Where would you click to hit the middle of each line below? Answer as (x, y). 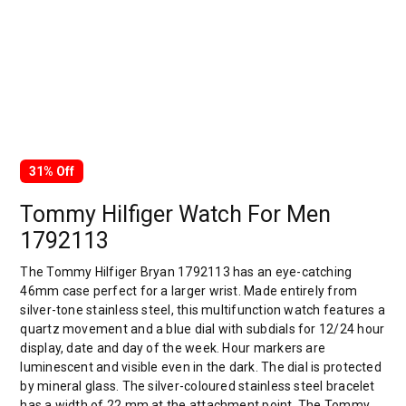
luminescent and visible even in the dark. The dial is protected (201, 367)
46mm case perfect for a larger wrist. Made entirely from (189, 291)
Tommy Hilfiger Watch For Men (176, 214)
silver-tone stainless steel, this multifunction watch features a (203, 310)
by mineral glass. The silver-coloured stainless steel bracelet (198, 386)
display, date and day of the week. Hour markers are (173, 348)
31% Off (52, 171)
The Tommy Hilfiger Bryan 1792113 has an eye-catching (186, 272)
